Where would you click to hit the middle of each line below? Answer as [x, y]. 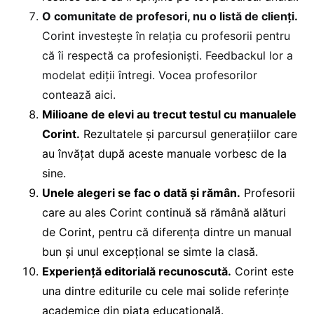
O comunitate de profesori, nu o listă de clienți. [170, 16]
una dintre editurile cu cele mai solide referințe [165, 291]
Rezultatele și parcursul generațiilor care [189, 134]
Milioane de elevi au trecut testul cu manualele [169, 115]
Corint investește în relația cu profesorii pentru [166, 36]
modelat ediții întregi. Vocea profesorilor [150, 75]
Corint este [262, 272]
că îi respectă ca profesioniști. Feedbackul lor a [168, 56]
